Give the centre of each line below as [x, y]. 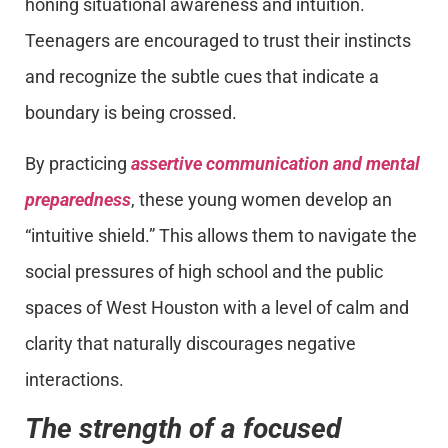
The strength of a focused [183, 429]
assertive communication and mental [275, 163]
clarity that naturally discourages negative [190, 343]
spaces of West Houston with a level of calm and [217, 307]
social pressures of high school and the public [204, 271]
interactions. [74, 379]
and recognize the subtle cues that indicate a [202, 77]
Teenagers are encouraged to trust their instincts [218, 41]
